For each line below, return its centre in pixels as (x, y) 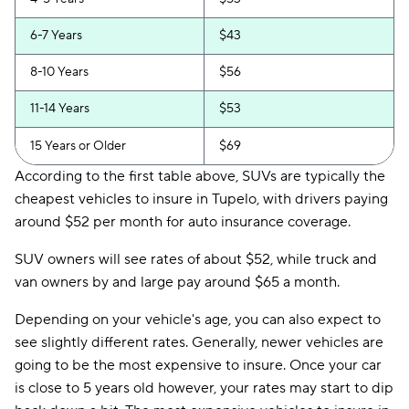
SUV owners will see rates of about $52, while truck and (196, 259)
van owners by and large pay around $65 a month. (177, 282)
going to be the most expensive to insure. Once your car (198, 365)
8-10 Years (59, 72)
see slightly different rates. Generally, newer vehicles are (199, 342)
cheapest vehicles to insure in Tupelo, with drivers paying (201, 199)
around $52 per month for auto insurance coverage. (183, 222)
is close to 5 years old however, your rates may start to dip (204, 388)
